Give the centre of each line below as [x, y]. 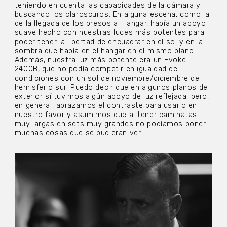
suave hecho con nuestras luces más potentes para [109, 32]
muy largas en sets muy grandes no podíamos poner [110, 124]
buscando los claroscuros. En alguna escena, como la [112, 14]
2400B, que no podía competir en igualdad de [96, 69]
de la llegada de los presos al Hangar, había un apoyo [110, 23]
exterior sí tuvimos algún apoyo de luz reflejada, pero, [112, 96]
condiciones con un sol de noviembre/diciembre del [108, 78]
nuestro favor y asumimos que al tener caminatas [106, 115]
